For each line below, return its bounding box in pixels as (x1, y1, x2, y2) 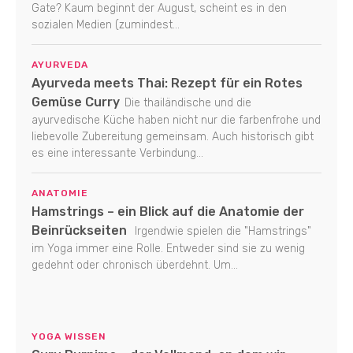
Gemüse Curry (32, 94, 120, 110)
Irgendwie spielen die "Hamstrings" (132, 224, 311, 238)
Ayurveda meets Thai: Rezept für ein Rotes (32, 75, 303, 91)
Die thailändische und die (124, 95, 251, 110)
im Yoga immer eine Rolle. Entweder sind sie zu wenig (32, 241, 305, 255)
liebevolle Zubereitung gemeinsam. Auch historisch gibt (32, 129, 314, 143)
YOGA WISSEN (32, 330, 106, 342)
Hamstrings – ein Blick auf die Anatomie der (32, 203, 304, 219)
